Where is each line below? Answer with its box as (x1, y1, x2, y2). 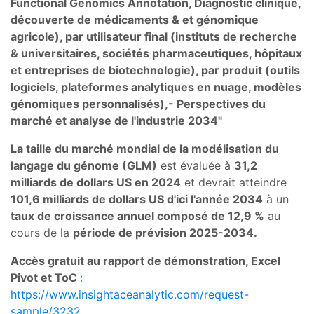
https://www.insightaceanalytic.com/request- (11, 287, 249, 301)
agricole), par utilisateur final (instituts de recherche (11, 29, 297, 43)
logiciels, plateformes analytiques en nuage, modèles (11, 79, 301, 94)
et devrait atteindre (181, 175, 287, 189)
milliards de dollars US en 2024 (11, 175, 181, 189)
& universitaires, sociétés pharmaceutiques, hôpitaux (11, 46, 302, 60)
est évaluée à (157, 158, 234, 172)
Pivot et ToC (11, 270, 80, 285)
